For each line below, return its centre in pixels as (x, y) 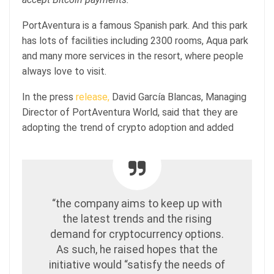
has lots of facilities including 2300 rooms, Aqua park (135, 41)
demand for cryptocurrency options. (137, 235)
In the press (48, 97)
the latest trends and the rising (137, 219)
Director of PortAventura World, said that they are (130, 113)
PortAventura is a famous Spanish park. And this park (135, 26)
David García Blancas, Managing (178, 97)
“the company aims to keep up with (137, 204)
